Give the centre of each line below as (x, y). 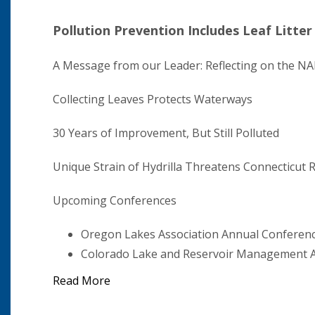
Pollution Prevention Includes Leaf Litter (182, 30)
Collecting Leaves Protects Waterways (153, 99)
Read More (82, 281)
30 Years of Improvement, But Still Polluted (166, 133)
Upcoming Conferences (115, 200)
